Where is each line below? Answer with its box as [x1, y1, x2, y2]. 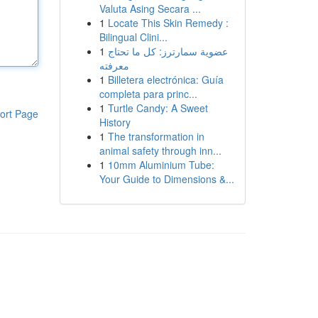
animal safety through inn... [99, 143, 221, 158]
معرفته [99, 58, 129, 72]
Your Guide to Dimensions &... [99, 172, 234, 186]
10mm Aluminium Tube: [107, 158, 214, 172]
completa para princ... [99, 87, 197, 101]
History [99, 115, 131, 129]
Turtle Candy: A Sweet [107, 101, 208, 115]
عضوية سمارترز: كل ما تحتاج [107, 44, 228, 58]
